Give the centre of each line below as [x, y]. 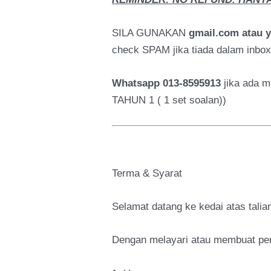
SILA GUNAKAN [149, 33]
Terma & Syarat [147, 174]
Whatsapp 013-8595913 [167, 83]
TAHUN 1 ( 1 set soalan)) [169, 100]
